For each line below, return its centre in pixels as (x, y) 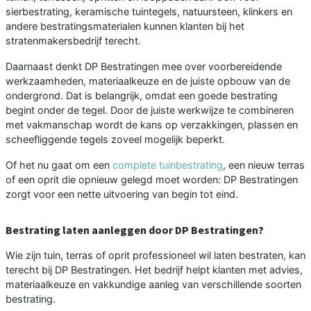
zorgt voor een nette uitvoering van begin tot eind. (122, 194)
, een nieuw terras (264, 165)
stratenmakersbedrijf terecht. (73, 40)
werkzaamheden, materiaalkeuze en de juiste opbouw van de (148, 81)
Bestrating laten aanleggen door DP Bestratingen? (135, 229)
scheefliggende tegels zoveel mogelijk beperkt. (115, 139)
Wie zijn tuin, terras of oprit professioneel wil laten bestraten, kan (155, 255)
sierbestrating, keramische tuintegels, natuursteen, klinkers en (149, 11)
